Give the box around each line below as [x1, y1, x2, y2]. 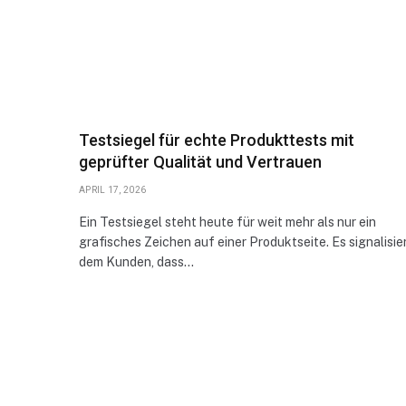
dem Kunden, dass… [79, 254, 194, 269]
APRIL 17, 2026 [79, 184, 147, 195]
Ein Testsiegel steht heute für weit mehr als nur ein [79, 214, 376, 229]
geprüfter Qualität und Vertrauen [79, 151, 322, 171]
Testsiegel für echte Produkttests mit [79, 130, 354, 150]
